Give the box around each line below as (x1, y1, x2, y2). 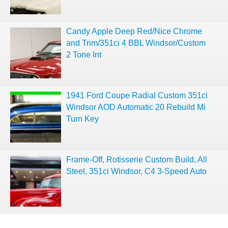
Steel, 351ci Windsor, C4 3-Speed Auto (66, 167, 207, 176)
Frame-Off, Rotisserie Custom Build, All (66, 155, 207, 164)
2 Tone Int (66, 50, 101, 59)
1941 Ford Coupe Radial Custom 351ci (66, 91, 208, 100)
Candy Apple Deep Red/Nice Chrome (66, 27, 202, 36)
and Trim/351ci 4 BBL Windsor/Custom (66, 39, 206, 47)
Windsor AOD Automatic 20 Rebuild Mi (66, 103, 206, 111)
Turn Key (66, 115, 99, 123)
